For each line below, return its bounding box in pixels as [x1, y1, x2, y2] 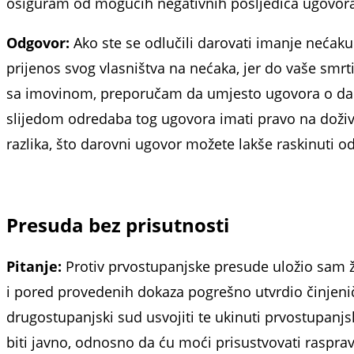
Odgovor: [6, 33, 73, 52]
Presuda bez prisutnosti [6, 211, 229, 238]
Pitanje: [6, 256, 66, 276]
